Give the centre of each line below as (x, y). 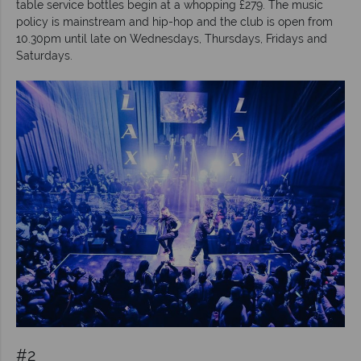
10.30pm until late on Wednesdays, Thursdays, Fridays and (172, 38)
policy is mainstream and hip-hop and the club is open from (174, 21)
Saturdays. (44, 55)
